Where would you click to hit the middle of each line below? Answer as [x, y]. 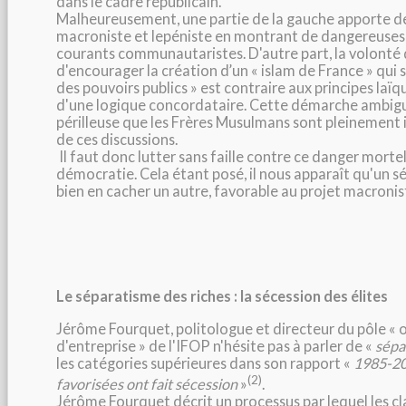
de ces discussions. [117, 140]
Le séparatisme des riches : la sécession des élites [222, 296]
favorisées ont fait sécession [147, 383]
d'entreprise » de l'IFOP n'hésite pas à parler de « [216, 346]
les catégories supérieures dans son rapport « [205, 363]
